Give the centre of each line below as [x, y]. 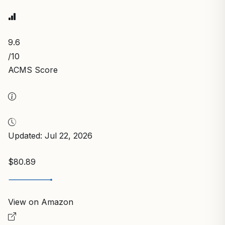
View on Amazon [41, 202]
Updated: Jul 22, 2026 [50, 135]
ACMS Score [33, 70]
